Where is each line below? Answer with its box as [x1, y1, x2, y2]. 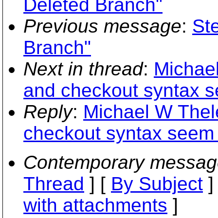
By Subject [111, 173, 203, 194]
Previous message [23, 16, 182, 36]
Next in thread [23, 58, 143, 79]
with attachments [23, 195, 167, 216]
